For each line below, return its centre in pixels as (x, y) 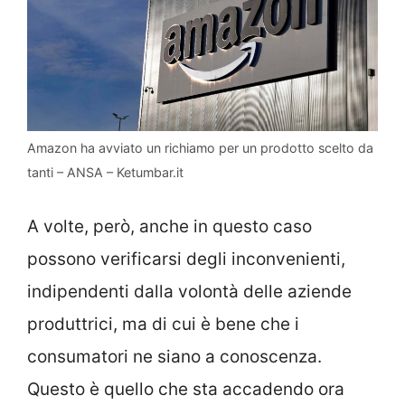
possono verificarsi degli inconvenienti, (186, 259)
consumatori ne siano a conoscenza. (174, 356)
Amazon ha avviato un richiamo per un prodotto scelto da (200, 148)
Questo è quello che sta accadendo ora (186, 389)
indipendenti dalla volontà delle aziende (189, 291)
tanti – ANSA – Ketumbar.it (105, 173)
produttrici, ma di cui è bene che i (163, 324)
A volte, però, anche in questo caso (170, 226)
